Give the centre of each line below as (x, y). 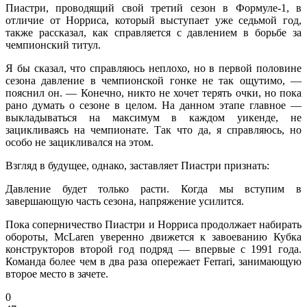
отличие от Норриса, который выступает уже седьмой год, (153, 21)
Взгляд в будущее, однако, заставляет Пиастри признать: (139, 166)
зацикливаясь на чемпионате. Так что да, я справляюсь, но (153, 130)
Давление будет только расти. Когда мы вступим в (153, 189)
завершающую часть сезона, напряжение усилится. (125, 201)
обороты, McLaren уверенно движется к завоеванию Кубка (153, 237)
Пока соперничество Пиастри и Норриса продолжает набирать (153, 225)
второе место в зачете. (57, 274)
